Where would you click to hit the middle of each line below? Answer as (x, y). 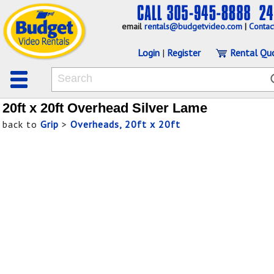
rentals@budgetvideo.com (193, 27)
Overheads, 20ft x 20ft (125, 124)
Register (184, 53)
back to (21, 124)
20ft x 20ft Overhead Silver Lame (105, 108)
